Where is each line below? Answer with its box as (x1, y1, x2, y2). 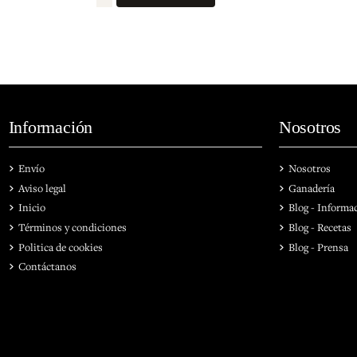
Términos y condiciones (18, 220, 127, 235)
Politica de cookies (18, 239, 103, 254)
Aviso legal (18, 180, 66, 195)
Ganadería (288, 180, 335, 195)
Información (8, 116, 93, 137)
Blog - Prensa (288, 239, 348, 254)
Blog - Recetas (288, 220, 351, 235)
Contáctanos (18, 259, 76, 274)
